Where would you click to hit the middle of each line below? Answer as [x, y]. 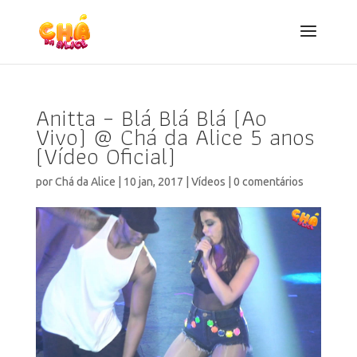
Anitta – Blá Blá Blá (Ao [151, 118]
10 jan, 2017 [153, 182]
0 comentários [268, 182]
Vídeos [208, 182]
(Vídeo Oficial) [105, 156]
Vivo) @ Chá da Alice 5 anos [175, 137]
